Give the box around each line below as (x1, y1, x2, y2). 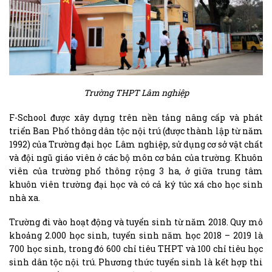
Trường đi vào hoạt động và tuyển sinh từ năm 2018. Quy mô (9, 216, 263, 228)
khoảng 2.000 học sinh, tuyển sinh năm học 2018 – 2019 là (9, 229, 263, 241)
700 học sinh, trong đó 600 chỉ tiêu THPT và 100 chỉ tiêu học (9, 242, 263, 254)
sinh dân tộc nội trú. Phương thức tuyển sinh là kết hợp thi (9, 256, 263, 268)
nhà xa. (9, 191, 40, 203)
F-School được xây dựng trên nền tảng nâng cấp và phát (9, 111, 263, 123)
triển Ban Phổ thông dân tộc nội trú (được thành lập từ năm (9, 124, 263, 137)
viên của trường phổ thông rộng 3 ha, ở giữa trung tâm (9, 165, 263, 177)
